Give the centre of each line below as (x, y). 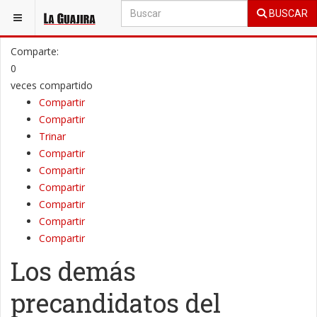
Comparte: (35, 51)
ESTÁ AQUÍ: (34, 13)
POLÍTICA (159, 13)
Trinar (52, 136)
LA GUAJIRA (99, 13)
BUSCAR (287, 13)
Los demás (73, 271)
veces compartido (52, 85)
